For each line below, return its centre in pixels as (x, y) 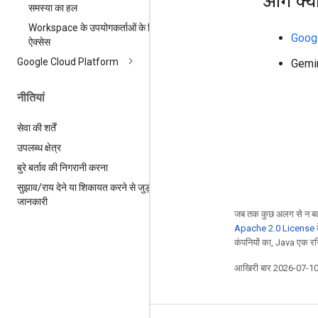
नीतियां (31, 97)
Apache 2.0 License (274, 228)
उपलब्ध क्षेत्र (39, 147)
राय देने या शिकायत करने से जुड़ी (98, 187)
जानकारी (32, 201)
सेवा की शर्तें (37, 127)
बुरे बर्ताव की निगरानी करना (62, 167)
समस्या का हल (53, 7)
